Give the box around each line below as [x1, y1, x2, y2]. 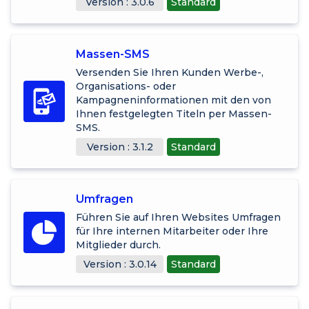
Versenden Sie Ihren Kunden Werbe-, [76, 66, 263, 79]
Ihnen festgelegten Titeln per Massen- [76, 107, 272, 120]
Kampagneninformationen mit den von [76, 93, 271, 106]
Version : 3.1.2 [86, 140, 153, 153]
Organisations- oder [76, 79, 176, 92]
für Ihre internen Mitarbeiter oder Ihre [76, 224, 268, 237]
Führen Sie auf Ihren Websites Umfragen [76, 210, 281, 223]
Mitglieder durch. [76, 238, 161, 251]
